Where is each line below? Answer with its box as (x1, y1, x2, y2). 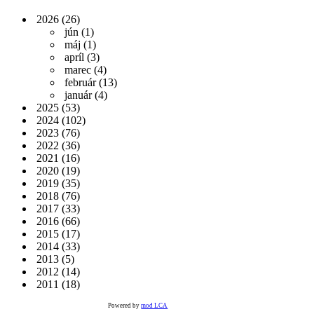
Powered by (108, 301, 142, 309)
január (62, 88, 92, 101)
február (62, 76, 96, 88)
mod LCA (141, 301, 168, 309)
